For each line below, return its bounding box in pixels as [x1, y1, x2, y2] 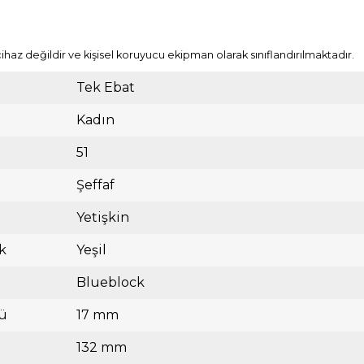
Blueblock [76, 274, 145, 290]
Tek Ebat [76, 79, 135, 95]
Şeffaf [76, 176, 115, 193]
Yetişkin [76, 209, 129, 225]
